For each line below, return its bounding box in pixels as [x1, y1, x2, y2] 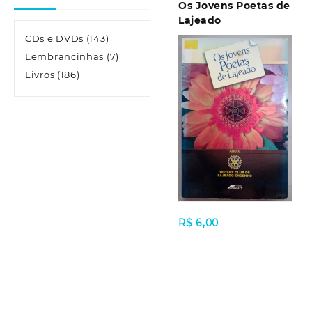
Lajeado [178, 14, 221, 26]
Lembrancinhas [25, 51, 104, 62]
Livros [25, 69, 55, 80]
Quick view [205, 153, 265, 165]
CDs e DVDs [25, 33, 84, 44]
